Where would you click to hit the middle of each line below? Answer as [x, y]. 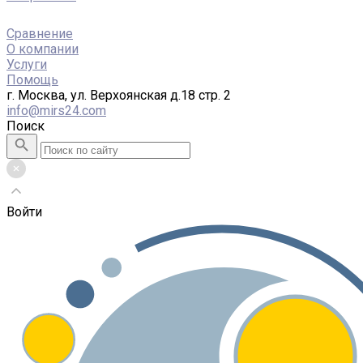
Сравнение [40, 34]
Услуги [27, 64]
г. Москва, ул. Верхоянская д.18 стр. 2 [119, 95]
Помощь [32, 80]
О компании [43, 49]
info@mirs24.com [56, 111]
